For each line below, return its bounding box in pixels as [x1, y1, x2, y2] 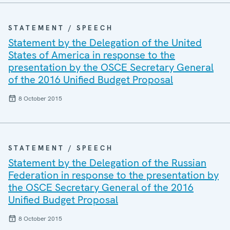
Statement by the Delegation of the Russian [8, 156, 206, 169]
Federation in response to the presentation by [8, 168, 219, 182]
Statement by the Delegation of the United [8, 36, 202, 49]
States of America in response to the [8, 48, 175, 62]
